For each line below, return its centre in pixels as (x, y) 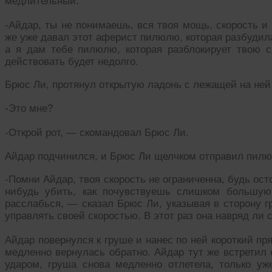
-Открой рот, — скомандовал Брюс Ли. (97, 132)
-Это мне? (29, 108)
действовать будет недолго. (72, 61)
